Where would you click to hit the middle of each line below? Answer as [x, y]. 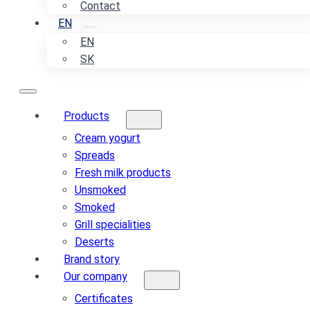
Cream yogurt [108, 138]
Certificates [104, 299]
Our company [95, 276]
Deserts [94, 242]
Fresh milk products [123, 173]
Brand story [92, 259]
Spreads [95, 155]
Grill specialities [113, 225]
